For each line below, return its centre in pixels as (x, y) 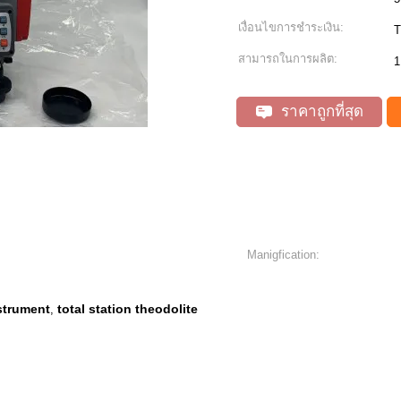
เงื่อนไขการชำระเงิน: (291, 27)
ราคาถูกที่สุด (320, 111)
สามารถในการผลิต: (288, 59)
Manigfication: (283, 255)
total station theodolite (128, 309)
